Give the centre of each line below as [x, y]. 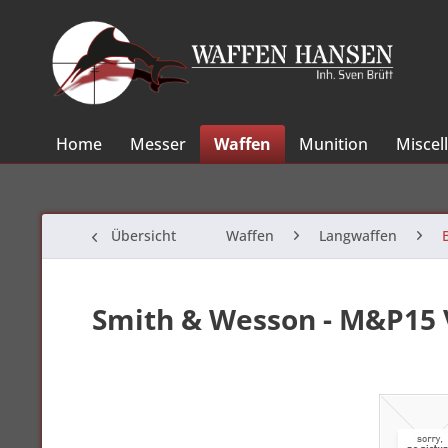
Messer [158, 144]
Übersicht [143, 235]
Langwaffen [358, 235]
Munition [333, 144]
